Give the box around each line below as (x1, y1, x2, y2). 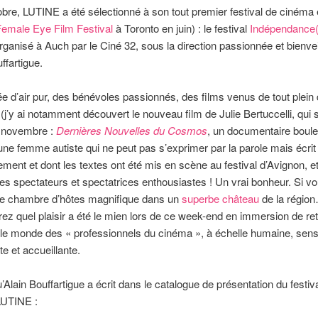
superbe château (181, 191, 259, 207)
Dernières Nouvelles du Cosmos (55, 123, 207, 138)
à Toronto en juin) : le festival (112, 20, 250, 35)
